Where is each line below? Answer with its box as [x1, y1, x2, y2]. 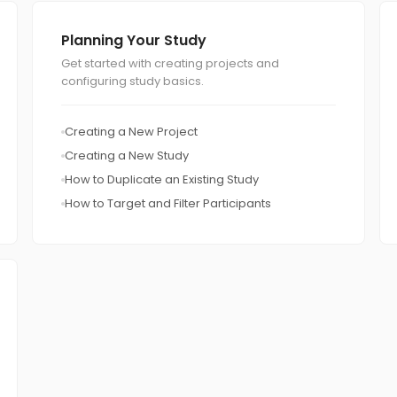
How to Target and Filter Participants [65, 195, 271, 212]
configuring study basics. [61, 73, 204, 90]
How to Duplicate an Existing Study [65, 171, 259, 188]
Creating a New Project [65, 123, 198, 140]
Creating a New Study [65, 147, 189, 164]
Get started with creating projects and [61, 55, 279, 72]
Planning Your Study [61, 30, 206, 51]
